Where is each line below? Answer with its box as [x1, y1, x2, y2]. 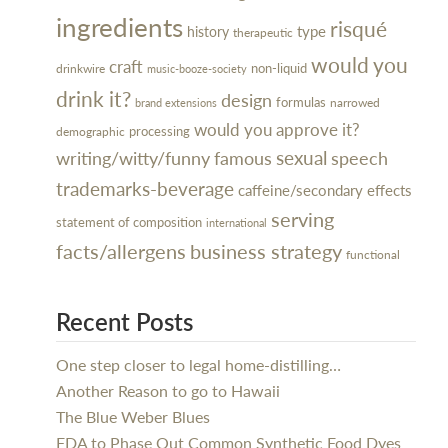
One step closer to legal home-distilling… [56, 353, 341, 376]
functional [346, 246, 400, 263]
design [221, 86, 272, 113]
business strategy [190, 237, 342, 265]
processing [129, 121, 190, 140]
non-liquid [251, 59, 307, 77]
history [187, 21, 229, 41]
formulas [276, 93, 326, 111]
